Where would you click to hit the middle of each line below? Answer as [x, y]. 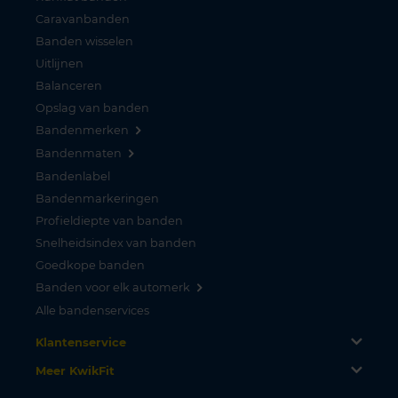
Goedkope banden [90, 265]
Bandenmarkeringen [97, 198]
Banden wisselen [84, 41]
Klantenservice [81, 342]
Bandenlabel [73, 176]
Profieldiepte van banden [109, 220]
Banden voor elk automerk [113, 287]
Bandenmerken [82, 130]
